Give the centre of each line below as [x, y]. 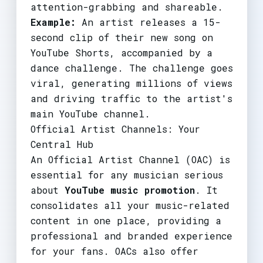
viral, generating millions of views [131, 83]
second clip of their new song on [122, 37]
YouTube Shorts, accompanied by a [121, 52]
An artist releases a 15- [148, 22]
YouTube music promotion [129, 190]
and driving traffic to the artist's [131, 98]
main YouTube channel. [90, 113]
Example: [53, 22]
